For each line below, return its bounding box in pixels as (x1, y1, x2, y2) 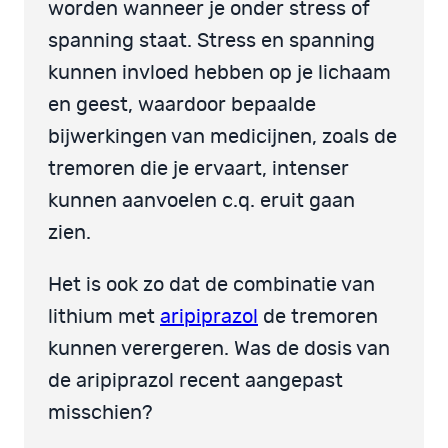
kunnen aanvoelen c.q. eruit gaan (48, 190, 355, 211)
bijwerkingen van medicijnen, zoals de (48, 126, 397, 147)
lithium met (48, 306, 160, 327)
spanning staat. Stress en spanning (48, 30, 375, 51)
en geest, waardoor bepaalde (48, 94, 316, 115)
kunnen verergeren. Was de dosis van (48, 338, 390, 359)
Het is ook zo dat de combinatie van (48, 274, 375, 295)
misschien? (48, 402, 153, 423)
